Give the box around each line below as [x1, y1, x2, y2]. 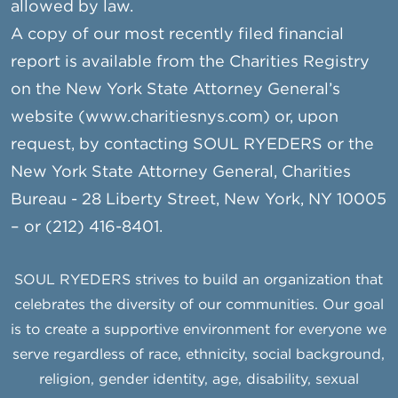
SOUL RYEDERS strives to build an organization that [14, 274, 384, 288]
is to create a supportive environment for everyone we [11, 323, 387, 338]
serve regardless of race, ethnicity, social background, [12, 348, 386, 362]
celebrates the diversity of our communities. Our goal [13, 298, 384, 313]
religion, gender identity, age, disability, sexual [38, 373, 359, 387]
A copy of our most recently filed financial [11, 28, 345, 43]
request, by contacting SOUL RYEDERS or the [11, 138, 375, 153]
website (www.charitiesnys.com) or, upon [11, 110, 339, 125]
